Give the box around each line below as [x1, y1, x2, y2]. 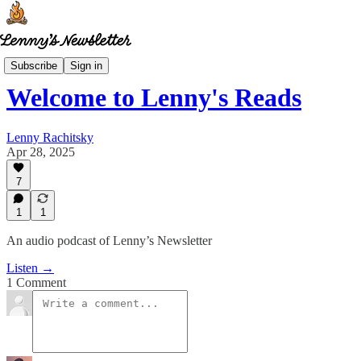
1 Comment [6, 276, 66, 289]
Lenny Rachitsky [6, 130, 93, 144]
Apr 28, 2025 [6, 144, 75, 159]
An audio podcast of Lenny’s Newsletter [6, 234, 212, 247]
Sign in [70, 59, 102, 72]
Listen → [6, 261, 54, 275]
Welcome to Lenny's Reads [6, 83, 301, 113]
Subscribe [10, 59, 57, 72]
